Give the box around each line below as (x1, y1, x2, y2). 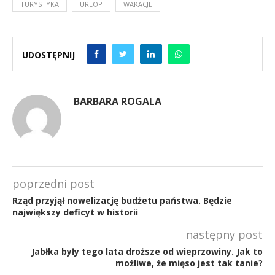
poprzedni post (12, 176, 95, 191)
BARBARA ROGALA (74, 94, 161, 108)
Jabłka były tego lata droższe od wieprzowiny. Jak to (31, 245, 263, 257)
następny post (186, 227, 263, 242)
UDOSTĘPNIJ (22, 49, 75, 61)
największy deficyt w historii (12, 206, 138, 218)
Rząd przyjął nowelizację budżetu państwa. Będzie (12, 194, 232, 206)
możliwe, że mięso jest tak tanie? (115, 257, 263, 269)
